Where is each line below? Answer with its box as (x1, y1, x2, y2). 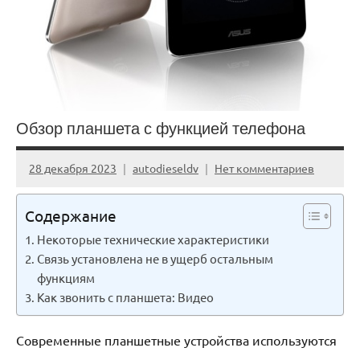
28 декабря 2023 (29, 160, 117, 175)
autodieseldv (133, 160, 198, 175)
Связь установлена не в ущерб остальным (37, 250, 274, 266)
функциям (37, 269, 96, 285)
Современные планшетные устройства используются (16, 331, 337, 348)
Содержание (25, 205, 117, 225)
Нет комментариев (215, 160, 314, 175)
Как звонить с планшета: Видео (37, 288, 215, 305)
